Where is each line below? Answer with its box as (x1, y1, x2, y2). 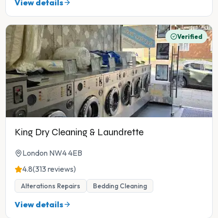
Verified (177, 33, 202, 41)
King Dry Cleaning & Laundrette (15, 127, 144, 138)
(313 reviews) (33, 164, 76, 174)
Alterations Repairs (21, 182, 80, 191)
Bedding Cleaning (93, 182, 147, 191)
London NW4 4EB (22, 148, 82, 158)
